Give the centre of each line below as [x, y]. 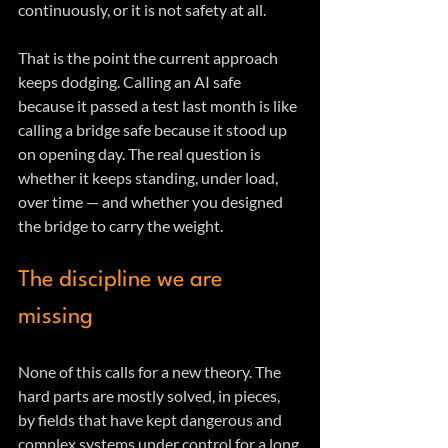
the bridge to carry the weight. [120, 226]
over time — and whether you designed [152, 202]
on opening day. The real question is [141, 154]
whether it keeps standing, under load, [149, 178]
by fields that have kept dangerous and [151, 420]
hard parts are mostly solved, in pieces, [150, 396]
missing [55, 317]
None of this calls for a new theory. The [151, 372]
